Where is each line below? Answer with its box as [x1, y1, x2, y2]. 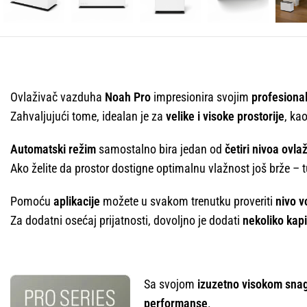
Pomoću [10, 194, 53, 209]
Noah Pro [105, 90, 151, 105]
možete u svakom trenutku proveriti [100, 194, 275, 209]
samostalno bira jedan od [96, 142, 225, 157]
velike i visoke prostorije [166, 109, 284, 124]
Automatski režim [10, 142, 96, 157]
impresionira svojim [151, 90, 251, 105]
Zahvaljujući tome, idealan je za [10, 109, 166, 124]
